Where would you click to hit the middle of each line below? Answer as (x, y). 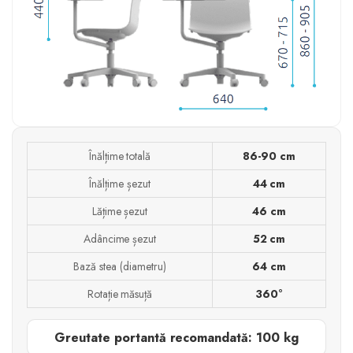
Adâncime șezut (120, 238)
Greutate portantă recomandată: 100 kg (176, 337)
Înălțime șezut (120, 183)
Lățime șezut (120, 211)
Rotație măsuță (120, 294)
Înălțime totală (120, 156)
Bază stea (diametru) (120, 266)
